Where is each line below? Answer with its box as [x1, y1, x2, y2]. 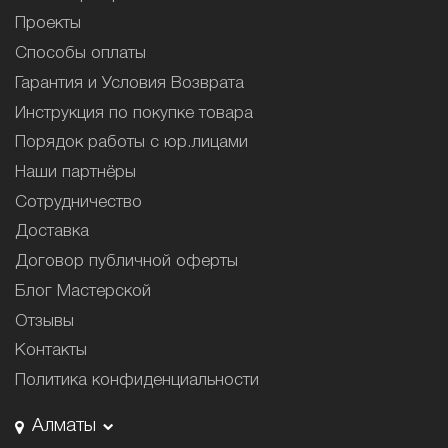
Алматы [31, 418, 96, 436]
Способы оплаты [15, 46, 146, 62]
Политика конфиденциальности [15, 373, 259, 389]
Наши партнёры [15, 164, 136, 180]
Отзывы [15, 313, 74, 329]
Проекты [15, 16, 81, 32]
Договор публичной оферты [15, 254, 238, 270]
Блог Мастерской [15, 283, 151, 299]
